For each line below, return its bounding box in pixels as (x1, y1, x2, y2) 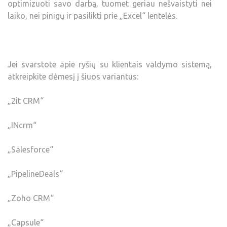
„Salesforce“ (8, 144, 53, 154)
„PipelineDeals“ (8, 169, 63, 178)
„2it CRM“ (8, 96, 44, 105)
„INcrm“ (8, 120, 36, 130)
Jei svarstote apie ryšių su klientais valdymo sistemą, (8, 59, 212, 69)
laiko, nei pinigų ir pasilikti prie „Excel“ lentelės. (8, 11, 177, 20)
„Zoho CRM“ (8, 193, 54, 203)
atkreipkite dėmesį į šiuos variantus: (8, 71, 138, 81)
